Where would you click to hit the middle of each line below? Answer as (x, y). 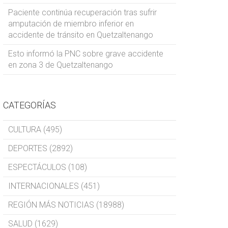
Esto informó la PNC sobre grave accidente (86, 54)
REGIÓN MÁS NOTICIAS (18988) (66, 205)
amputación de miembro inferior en (71, 24)
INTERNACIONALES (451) (54, 186)
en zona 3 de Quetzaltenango (61, 65)
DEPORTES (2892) (40, 148)
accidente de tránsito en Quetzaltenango (81, 35)
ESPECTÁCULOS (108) (48, 167)
